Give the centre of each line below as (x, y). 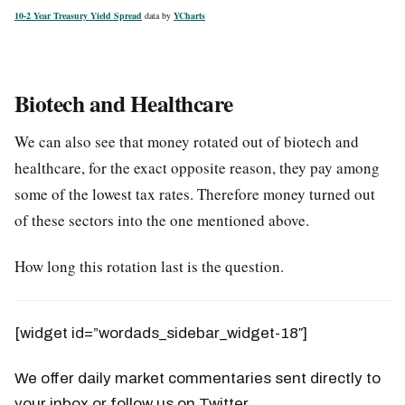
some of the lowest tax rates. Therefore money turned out (195, 193)
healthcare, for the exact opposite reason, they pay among (197, 167)
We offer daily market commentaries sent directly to (198, 378)
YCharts (189, 15)
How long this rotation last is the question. (152, 266)
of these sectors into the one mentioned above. (165, 220)
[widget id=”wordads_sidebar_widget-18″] (161, 333)
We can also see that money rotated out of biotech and (187, 141)
